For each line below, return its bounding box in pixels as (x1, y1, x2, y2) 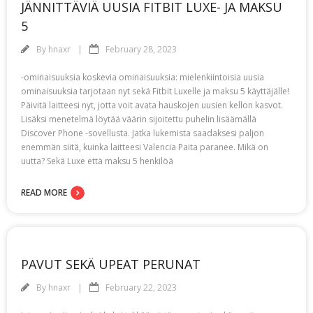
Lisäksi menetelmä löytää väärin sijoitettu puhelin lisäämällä (21, 113, 256, 125)
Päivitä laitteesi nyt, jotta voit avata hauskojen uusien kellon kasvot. (21, 99, 283, 111)
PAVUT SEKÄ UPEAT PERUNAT (21, 256, 201, 272)
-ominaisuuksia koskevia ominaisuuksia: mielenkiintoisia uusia (21, 71, 264, 83)
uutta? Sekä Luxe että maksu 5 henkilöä (21, 155, 173, 167)
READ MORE (21, 187, 67, 198)
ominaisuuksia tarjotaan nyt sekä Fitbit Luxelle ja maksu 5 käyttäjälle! (21, 85, 289, 97)
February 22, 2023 (105, 282, 177, 293)
